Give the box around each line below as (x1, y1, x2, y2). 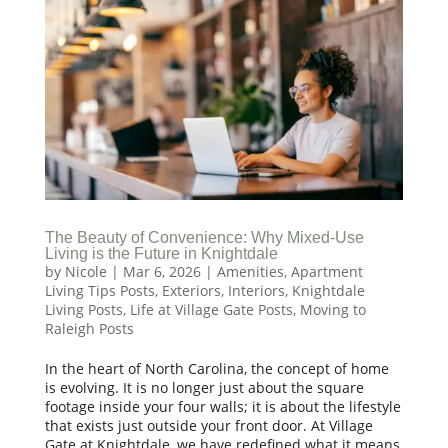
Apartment (290, 261, 363, 281)
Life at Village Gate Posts (129, 299, 293, 319)
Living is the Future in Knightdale (44, 244, 278, 262)
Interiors (227, 280, 285, 300)
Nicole (64, 261, 107, 281)
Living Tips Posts (44, 280, 155, 300)
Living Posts (44, 299, 123, 319)
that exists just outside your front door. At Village (44, 415, 373, 435)
